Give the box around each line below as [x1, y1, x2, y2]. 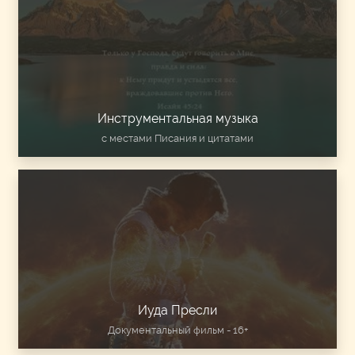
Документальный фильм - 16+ [107, 323, 248, 336]
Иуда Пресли [138, 302, 217, 318]
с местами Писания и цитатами [101, 132, 254, 144]
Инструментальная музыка [97, 110, 258, 126]
